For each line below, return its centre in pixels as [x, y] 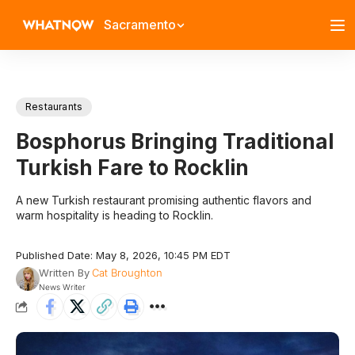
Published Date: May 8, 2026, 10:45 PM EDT [123, 255]
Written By [64, 273]
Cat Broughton [127, 273]
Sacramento [140, 25]
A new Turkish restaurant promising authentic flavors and [164, 200]
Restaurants [54, 107]
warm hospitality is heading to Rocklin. [115, 215]
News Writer [62, 287]
